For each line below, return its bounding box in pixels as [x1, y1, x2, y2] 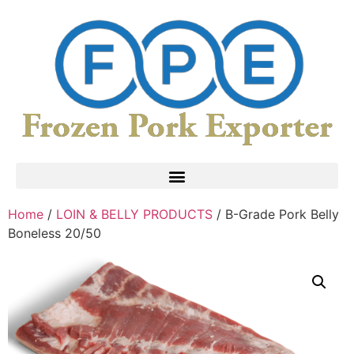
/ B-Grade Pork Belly [213, 206, 339, 222]
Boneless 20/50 [8, 225, 101, 241]
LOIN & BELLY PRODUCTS [56, 206, 213, 222]
